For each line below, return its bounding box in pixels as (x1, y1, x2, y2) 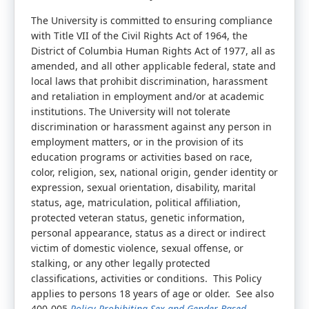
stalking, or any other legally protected (31, 257, 210, 270)
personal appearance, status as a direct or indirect (31, 226, 266, 239)
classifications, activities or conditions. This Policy (31, 272, 261, 285)
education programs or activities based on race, (31, 150, 252, 163)
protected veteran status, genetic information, (31, 211, 245, 224)
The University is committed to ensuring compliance (31, 14, 272, 27)
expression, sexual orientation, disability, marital (31, 181, 256, 194)
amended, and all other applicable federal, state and (31, 59, 276, 72)
